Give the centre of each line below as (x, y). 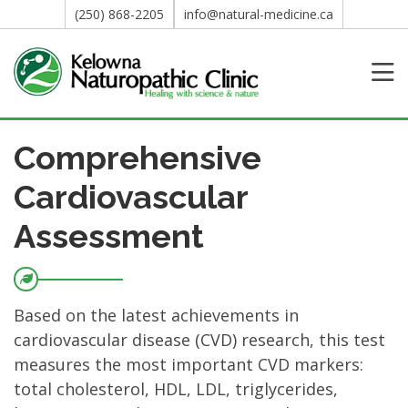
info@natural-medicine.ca (259, 14)
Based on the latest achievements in (156, 315)
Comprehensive (138, 157)
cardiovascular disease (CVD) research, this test (199, 339)
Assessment (109, 235)
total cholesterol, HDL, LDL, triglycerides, (176, 388)
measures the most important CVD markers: (189, 364)
